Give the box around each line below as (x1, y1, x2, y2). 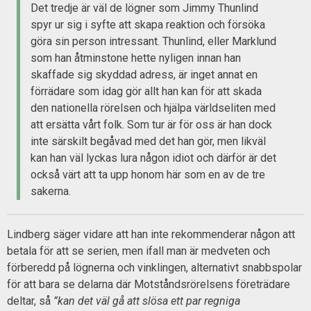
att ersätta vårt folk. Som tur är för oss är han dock (31, 118, 273, 132)
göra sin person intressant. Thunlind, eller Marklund (31, 35, 277, 49)
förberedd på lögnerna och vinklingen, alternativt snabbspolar (7, 261, 302, 275)
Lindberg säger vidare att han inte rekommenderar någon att (7, 228, 295, 242)
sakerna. (31, 185, 72, 199)
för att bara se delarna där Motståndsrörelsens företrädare (7, 278, 290, 292)
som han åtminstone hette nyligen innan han (31, 51, 242, 65)
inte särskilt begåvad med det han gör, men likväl (31, 135, 267, 149)
